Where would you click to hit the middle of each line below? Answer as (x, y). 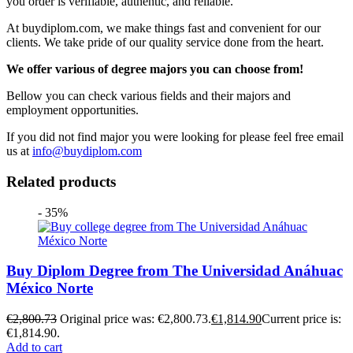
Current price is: (301, 319)
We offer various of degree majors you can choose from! (155, 69)
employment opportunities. (72, 110)
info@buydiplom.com (87, 151)
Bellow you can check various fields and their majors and (149, 96)
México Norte (50, 288)
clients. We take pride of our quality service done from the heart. (165, 43)
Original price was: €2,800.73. (136, 319)
